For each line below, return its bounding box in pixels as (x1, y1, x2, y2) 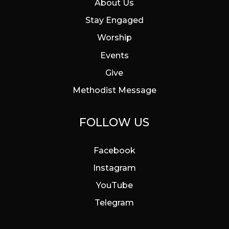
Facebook (93, 145, 135, 155)
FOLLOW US (79, 116, 150, 130)
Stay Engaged (85, 15, 144, 26)
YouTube (96, 180, 133, 191)
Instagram (93, 163, 136, 173)
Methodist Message (72, 85, 156, 95)
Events (100, 50, 129, 60)
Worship (97, 33, 132, 43)
